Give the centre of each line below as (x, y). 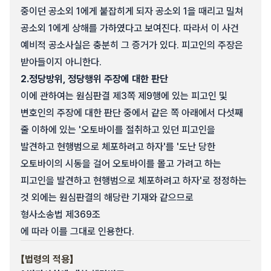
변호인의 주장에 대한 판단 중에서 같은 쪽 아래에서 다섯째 (132, 113)
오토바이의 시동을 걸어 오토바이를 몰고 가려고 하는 (121, 164)
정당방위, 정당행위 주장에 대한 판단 (99, 79)
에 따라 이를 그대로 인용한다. (77, 231)
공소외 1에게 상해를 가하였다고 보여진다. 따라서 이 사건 (130, 28)
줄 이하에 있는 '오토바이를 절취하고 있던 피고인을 (118, 130)
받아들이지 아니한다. (61, 62)
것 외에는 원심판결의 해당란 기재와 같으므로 (107, 198)
